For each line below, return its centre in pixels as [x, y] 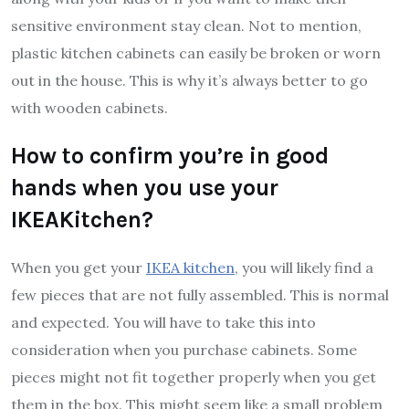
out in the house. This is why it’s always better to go [189, 81]
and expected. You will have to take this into [163, 323]
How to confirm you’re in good [170, 156]
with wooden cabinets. [89, 108]
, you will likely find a [304, 268]
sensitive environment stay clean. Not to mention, [186, 26]
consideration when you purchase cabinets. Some [184, 350]
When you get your [79, 268]
